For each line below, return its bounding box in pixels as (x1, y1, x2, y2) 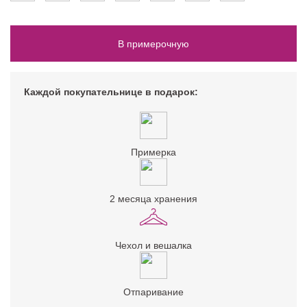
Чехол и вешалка (115, 240, 192, 251)
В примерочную (118, 38, 189, 49)
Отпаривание (123, 286, 184, 298)
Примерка (131, 147, 176, 158)
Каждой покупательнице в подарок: (24, 86, 198, 98)
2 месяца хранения (110, 193, 197, 205)
